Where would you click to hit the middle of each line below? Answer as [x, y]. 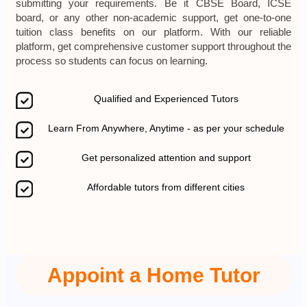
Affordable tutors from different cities [167, 187]
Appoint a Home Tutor [153, 275]
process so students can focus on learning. [113, 61]
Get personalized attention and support [167, 158]
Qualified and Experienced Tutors [167, 99]
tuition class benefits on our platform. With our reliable [153, 33]
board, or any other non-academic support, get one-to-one [153, 18]
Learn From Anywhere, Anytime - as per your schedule [167, 128]
